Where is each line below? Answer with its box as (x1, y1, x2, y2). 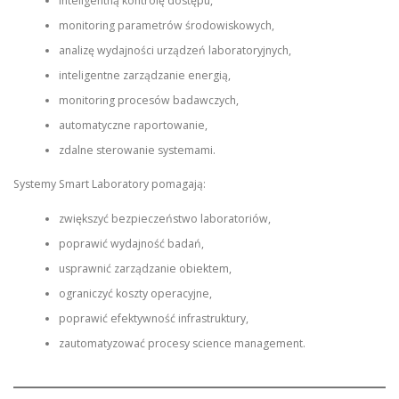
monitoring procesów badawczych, (58, 93, 239, 108)
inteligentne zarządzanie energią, (58, 68, 231, 83)
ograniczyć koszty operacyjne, (58, 285, 212, 301)
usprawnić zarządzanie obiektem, (58, 260, 232, 276)
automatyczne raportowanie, (58, 118, 208, 133)
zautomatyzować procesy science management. (58, 335, 305, 351)
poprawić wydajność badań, (58, 235, 204, 251)
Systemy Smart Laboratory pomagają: (13, 176, 206, 192)
